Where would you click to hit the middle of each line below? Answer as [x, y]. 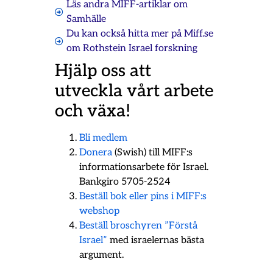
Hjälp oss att [103, 71]
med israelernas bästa [155, 240]
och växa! [92, 111]
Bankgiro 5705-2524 [126, 182]
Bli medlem [103, 138]
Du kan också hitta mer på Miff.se [140, 34]
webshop [99, 211]
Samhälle [86, 19]
